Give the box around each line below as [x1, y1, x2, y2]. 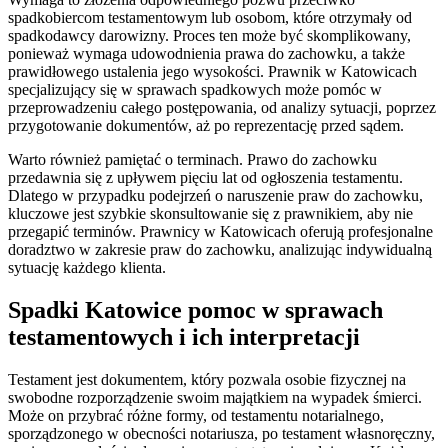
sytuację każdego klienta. [8, 259, 166, 277]
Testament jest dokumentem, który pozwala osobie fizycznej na [8, 371, 406, 389]
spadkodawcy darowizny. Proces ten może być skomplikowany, [8, 27, 411, 45]
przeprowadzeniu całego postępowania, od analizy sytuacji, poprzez [8, 99, 436, 117]
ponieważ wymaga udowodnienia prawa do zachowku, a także [8, 45, 405, 63]
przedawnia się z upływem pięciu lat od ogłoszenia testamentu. [8, 169, 403, 187]
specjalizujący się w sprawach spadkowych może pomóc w [8, 81, 382, 99]
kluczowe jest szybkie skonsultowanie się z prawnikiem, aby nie [8, 205, 413, 223]
